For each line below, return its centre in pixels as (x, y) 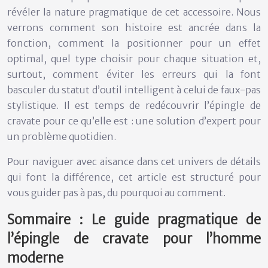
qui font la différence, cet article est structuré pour (134, 177)
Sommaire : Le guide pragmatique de (134, 219)
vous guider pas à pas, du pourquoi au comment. (116, 192)
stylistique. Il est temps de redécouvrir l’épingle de (134, 105)
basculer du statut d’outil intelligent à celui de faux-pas (134, 89)
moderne (35, 258)
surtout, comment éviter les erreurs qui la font (134, 74)
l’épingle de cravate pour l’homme (134, 238)
